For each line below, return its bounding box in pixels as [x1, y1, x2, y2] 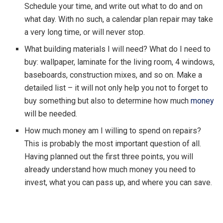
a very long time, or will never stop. [24, 27, 145, 37]
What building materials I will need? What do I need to [24, 44, 211, 54]
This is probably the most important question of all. [24, 139, 202, 149]
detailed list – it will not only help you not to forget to [24, 83, 209, 93]
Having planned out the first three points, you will [24, 152, 194, 162]
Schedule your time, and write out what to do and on [24, 1, 203, 11]
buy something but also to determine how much [24, 96, 191, 106]
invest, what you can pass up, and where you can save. [24, 178, 213, 188]
